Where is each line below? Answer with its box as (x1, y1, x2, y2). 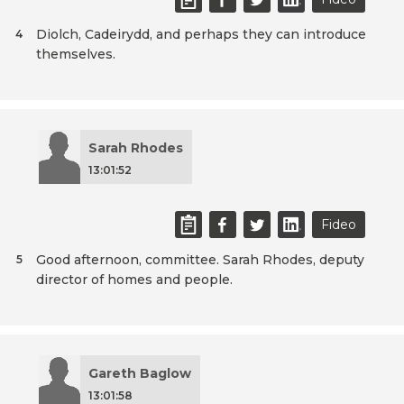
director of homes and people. (36, 271, 233, 289)
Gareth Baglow (88, 365, 191, 382)
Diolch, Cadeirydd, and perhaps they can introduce (36, 26, 366, 43)
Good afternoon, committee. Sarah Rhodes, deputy (36, 252, 364, 269)
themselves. (36, 46, 115, 63)
